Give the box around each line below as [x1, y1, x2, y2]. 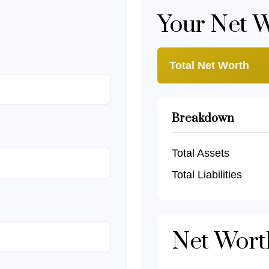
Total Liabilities [172, 169, 242, 181]
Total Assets [172, 147, 229, 160]
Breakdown [172, 111, 234, 127]
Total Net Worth [169, 59, 249, 72]
